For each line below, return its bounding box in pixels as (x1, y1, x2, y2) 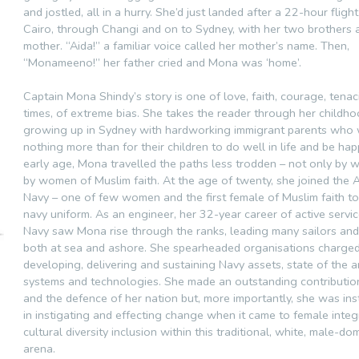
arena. (23, 340, 55, 357)
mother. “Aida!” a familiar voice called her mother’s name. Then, (23, 37, 349, 54)
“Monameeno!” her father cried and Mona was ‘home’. (23, 54, 301, 71)
